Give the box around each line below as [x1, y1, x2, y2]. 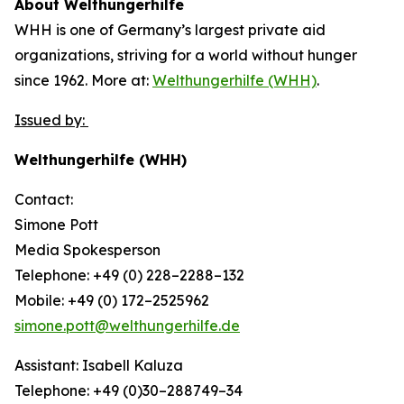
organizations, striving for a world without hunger [14, 46, 357, 64]
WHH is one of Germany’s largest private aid [14, 21, 326, 39]
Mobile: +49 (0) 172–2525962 [14, 291, 209, 309]
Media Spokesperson [14, 241, 161, 259]
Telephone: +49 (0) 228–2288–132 [14, 266, 244, 284]
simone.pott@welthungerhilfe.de [14, 317, 240, 335]
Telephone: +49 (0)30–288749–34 [14, 381, 243, 399]
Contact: [14, 190, 73, 208]
